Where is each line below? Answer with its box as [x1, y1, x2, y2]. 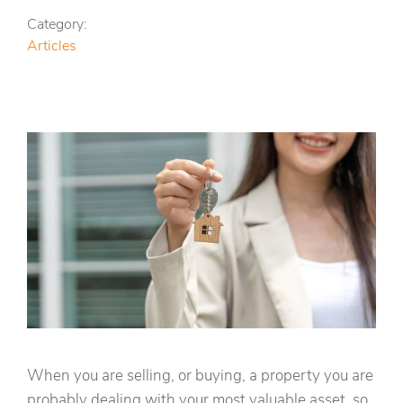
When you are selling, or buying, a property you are [27, 369, 373, 385]
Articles [27, 39, 76, 54]
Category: [27, 17, 87, 32]
